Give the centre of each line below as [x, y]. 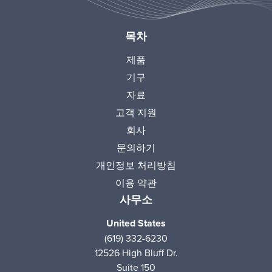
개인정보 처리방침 [136, 165]
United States [136, 223]
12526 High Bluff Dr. [136, 252]
